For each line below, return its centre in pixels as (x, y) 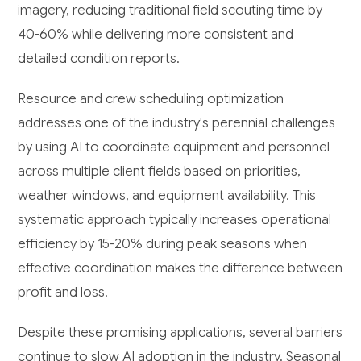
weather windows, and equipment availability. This (167, 196)
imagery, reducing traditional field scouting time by (170, 10)
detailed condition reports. (99, 59)
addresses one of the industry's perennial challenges (177, 123)
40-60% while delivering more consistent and (156, 35)
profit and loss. (63, 293)
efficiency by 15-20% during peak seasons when (163, 244)
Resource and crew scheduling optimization (151, 99)
